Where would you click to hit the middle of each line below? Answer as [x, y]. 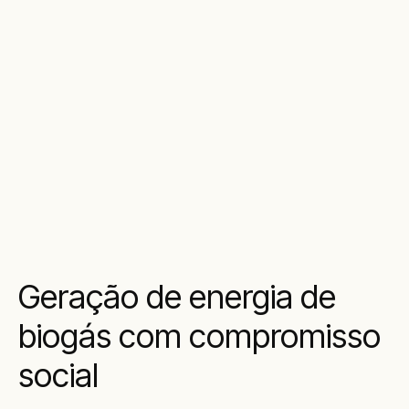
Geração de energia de [177, 297]
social [58, 375]
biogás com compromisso [199, 336]
